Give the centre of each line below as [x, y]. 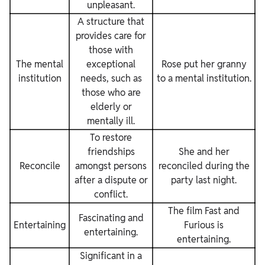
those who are [111, 93]
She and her [204, 152]
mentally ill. [111, 121]
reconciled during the [204, 166]
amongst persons [111, 166]
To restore [111, 138]
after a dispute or [111, 180]
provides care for [111, 36]
